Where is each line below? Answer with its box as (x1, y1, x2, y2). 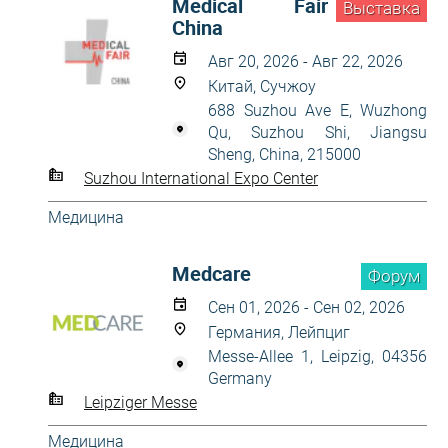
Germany (208, 369, 272, 388)
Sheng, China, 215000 (208, 145, 361, 164)
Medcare (172, 260, 251, 287)
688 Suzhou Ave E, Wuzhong (208, 101, 427, 120)
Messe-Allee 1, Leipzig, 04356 (208, 347, 427, 366)
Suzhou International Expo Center (84, 168, 318, 188)
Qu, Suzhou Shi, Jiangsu (208, 123, 427, 142)
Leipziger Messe (84, 392, 197, 412)
